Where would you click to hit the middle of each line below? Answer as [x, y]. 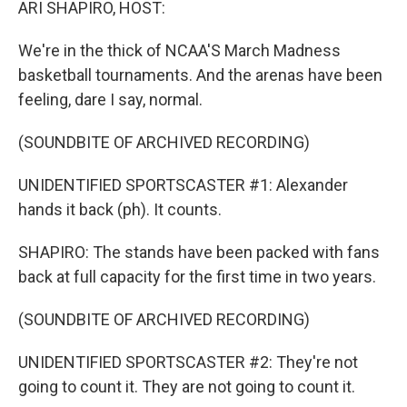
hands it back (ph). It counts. [120, 209]
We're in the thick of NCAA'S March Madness [179, 50]
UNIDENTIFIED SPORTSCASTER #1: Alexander [183, 185]
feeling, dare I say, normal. [110, 99]
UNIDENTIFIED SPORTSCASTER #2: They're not [188, 362]
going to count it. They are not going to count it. [187, 387]
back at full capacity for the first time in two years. [197, 277]
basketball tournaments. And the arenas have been [200, 75]
